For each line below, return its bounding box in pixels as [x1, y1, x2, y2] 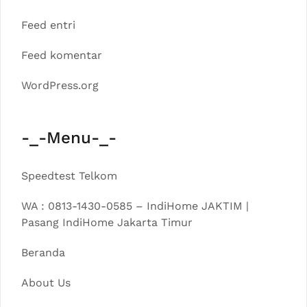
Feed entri [21, 19, 75, 32]
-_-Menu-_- [21, 128, 116, 147]
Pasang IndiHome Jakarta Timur [21, 216, 193, 229]
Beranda [21, 246, 65, 259]
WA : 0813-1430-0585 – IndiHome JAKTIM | [21, 199, 249, 212]
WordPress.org [21, 79, 99, 92]
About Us [21, 276, 71, 289]
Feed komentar [21, 49, 102, 62]
